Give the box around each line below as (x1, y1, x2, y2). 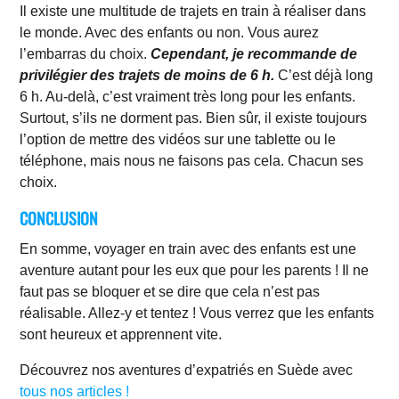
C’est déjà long (274, 67, 374, 83)
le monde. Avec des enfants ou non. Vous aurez (20, 24, 320, 40)
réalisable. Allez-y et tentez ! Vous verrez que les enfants (20, 305, 375, 321)
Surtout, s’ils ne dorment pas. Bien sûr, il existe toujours (20, 110, 368, 126)
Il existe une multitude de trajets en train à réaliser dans (20, 3, 367, 19)
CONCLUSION (20, 206, 99, 230)
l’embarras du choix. (20, 45, 151, 61)
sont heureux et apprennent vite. (20, 326, 226, 342)
